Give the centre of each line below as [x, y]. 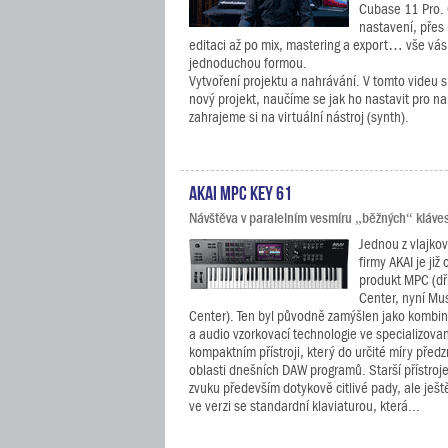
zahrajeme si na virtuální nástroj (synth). [299, 117]
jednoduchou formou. [248, 63]
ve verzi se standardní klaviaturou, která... [304, 406]
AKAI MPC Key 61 [240, 191]
